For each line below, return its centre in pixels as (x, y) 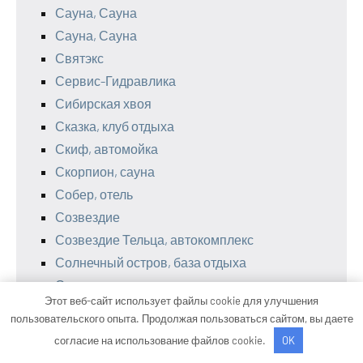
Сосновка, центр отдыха (127, 285)
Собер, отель (94, 194)
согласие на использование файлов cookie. (162, 340)
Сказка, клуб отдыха (115, 126)
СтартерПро (92, 308)
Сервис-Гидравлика (115, 81)
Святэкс (79, 58)
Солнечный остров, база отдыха (151, 263)
